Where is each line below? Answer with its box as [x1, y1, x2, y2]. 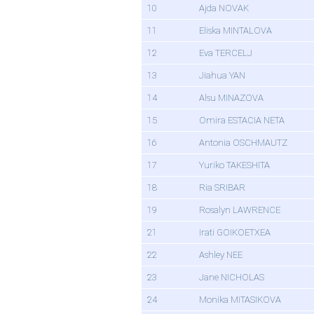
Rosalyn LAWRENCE [199, 205, 280, 216]
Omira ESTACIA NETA [199, 115, 285, 126]
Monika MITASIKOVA [199, 294, 281, 306]
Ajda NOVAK [199, 3, 249, 14]
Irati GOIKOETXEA [199, 227, 271, 238]
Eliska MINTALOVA [199, 25, 272, 36]
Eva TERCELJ [199, 48, 252, 59]
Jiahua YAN [199, 70, 245, 81]
